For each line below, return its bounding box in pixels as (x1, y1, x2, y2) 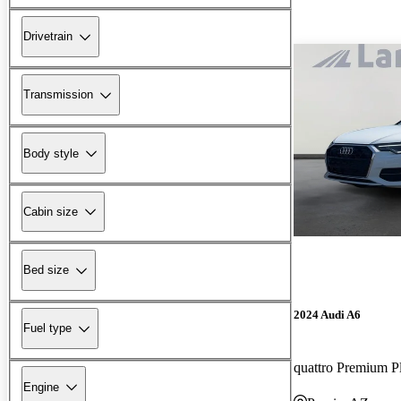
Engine (23, 380, 59, 394)
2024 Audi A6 (294, 307, 361, 321)
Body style (23, 146, 79, 160)
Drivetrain (23, 30, 73, 44)
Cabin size (23, 204, 78, 218)
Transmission (23, 88, 93, 102)
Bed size (23, 263, 69, 277)
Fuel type (23, 321, 72, 336)
